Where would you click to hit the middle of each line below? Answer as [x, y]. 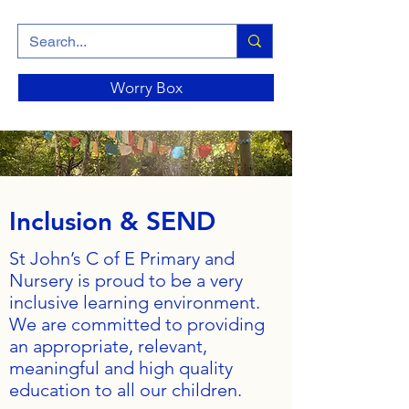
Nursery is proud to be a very [126, 280]
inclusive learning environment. [135, 302]
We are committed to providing [137, 324]
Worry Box [146, 88]
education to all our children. [126, 390]
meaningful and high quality [121, 368]
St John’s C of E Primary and [122, 258]
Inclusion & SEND [112, 221]
